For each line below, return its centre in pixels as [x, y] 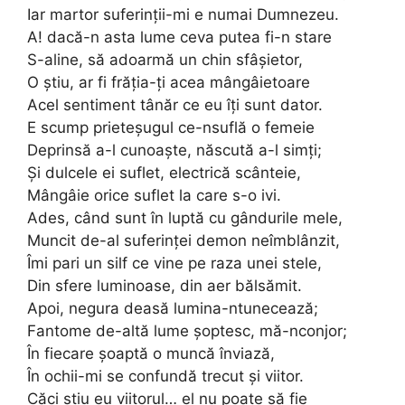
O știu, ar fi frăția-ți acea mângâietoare [169, 82]
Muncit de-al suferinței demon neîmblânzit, [184, 240]
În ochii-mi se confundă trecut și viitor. [165, 376]
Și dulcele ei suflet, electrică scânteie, [164, 172]
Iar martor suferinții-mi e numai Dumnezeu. [183, 14]
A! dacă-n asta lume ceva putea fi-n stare [179, 37]
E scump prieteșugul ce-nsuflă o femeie [171, 127]
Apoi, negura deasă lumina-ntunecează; [173, 308]
